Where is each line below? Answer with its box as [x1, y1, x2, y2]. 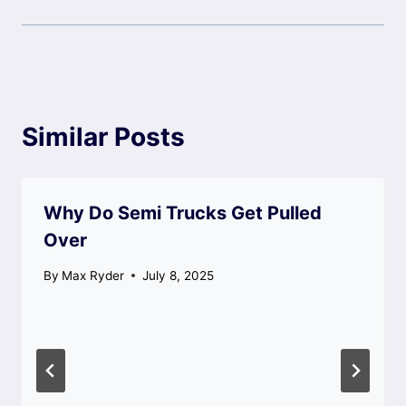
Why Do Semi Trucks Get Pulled [43, 202, 322, 225]
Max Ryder [62, 267, 125, 283]
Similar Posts [22, 121, 185, 153]
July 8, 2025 [142, 267, 215, 283]
